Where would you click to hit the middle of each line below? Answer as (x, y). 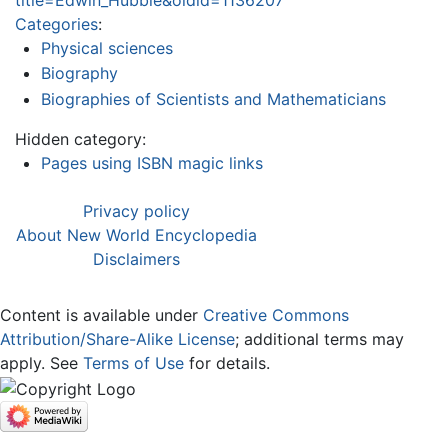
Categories (56, 23)
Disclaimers (136, 258)
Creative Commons (276, 314)
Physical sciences (106, 47)
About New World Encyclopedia (136, 234)
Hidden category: (80, 138)
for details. (227, 362)
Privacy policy (136, 210)
